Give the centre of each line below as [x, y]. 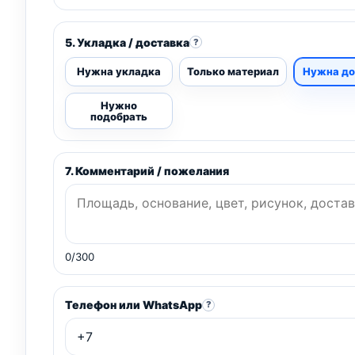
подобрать [119, 116]
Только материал [233, 72]
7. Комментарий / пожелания [147, 171]
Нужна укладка [119, 72]
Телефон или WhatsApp [134, 305]
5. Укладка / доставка [127, 42]
